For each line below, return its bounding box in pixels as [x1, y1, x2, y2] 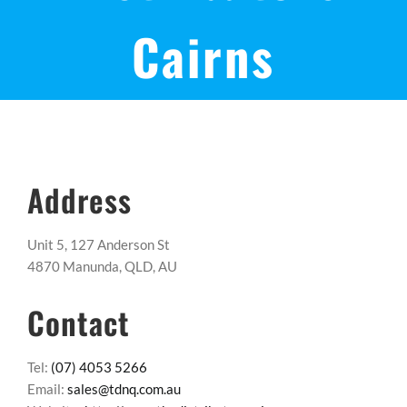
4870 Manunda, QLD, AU [27, 257, 177, 274]
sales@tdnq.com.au [67, 380, 181, 397]
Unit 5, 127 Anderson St [27, 235, 170, 253]
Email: [27, 380, 67, 397]
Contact [27, 299, 130, 345]
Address [27, 176, 132, 223]
